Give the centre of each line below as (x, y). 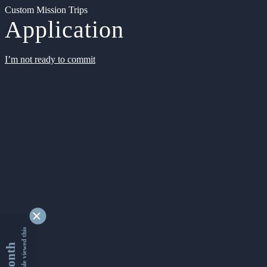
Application (64, 30)
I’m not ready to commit (50, 59)
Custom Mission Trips (46, 10)
